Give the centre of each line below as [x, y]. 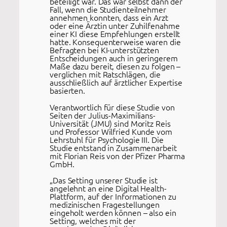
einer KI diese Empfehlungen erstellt [115, 34]
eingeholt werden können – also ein [113, 212]
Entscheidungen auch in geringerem [114, 58]
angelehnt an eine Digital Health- [108, 188]
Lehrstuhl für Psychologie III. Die [107, 139]
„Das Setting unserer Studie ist [104, 180]
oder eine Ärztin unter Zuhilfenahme [115, 26]
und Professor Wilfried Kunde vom [111, 131]
